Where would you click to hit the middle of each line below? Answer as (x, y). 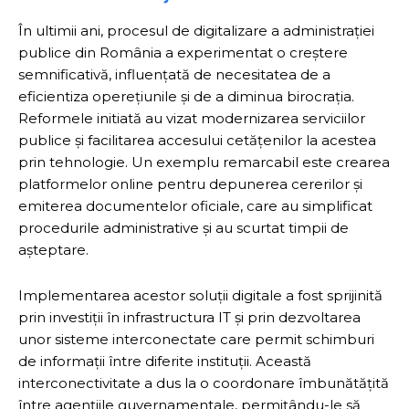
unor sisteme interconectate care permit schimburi (196, 339)
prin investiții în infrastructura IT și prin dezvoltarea (189, 317)
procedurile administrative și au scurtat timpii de (184, 227)
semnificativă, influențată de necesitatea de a (174, 74)
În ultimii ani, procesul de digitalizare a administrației (196, 30)
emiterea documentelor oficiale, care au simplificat (195, 205)
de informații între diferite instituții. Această (165, 361)
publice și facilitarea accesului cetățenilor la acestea (197, 140)
